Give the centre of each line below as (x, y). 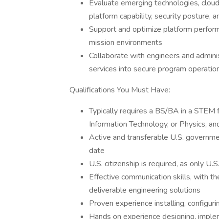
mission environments (126, 43)
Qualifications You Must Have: (120, 90)
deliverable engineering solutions (145, 190)
